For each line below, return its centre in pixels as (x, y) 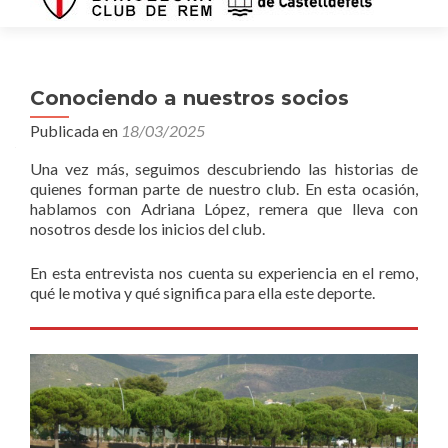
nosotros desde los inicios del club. (149, 228)
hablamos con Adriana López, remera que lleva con (224, 208)
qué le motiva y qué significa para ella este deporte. (202, 292)
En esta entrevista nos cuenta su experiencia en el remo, (224, 272)
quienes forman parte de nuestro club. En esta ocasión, (224, 188)
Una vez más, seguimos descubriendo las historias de (224, 168)
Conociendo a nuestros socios (189, 98)
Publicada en (75, 130)
